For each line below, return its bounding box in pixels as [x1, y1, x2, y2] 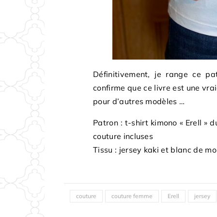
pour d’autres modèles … [93, 96, 185, 107]
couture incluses [93, 131, 154, 141]
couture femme [111, 192, 153, 200]
